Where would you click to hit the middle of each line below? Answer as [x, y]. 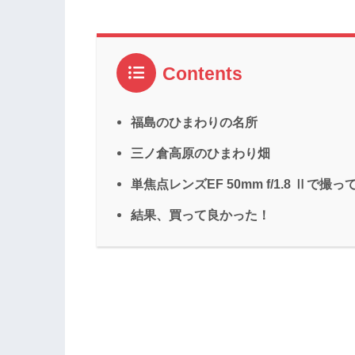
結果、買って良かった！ [200, 215]
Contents [202, 74]
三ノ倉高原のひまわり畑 [200, 153]
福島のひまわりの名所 [194, 122]
